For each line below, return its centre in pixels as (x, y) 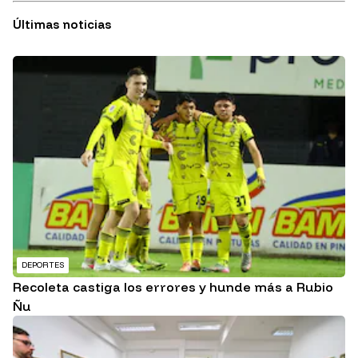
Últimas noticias (62, 25)
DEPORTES (43, 265)
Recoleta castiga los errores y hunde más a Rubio (173, 287)
